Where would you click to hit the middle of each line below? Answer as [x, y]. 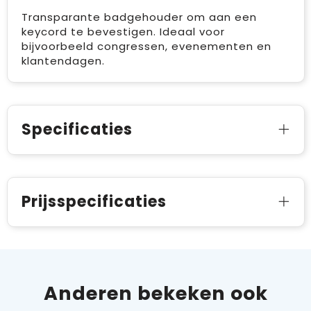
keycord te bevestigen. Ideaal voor [123, 32]
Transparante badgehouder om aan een [139, 17]
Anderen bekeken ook [155, 294]
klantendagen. [63, 61]
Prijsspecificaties [94, 202]
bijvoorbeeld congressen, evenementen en [146, 47]
